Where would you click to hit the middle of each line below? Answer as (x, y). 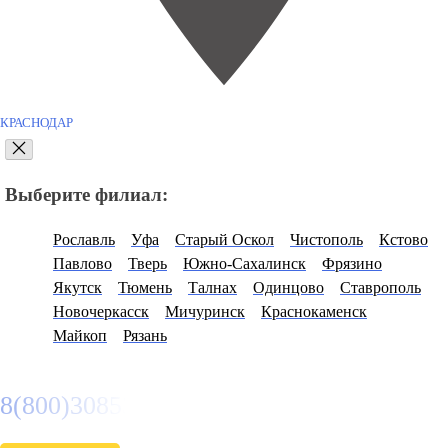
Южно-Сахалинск (244, 263)
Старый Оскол (224, 239)
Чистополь (326, 239)
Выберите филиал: (86, 195)
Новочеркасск (101, 311)
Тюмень (145, 287)
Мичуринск (205, 311)
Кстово (403, 239)
